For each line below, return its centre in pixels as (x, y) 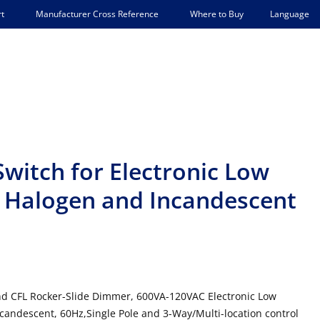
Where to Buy (217, 14)
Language (290, 14)
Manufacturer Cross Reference (97, 14)
